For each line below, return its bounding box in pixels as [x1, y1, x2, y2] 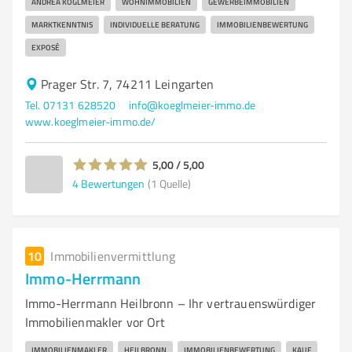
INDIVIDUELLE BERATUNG [110, 19, 200, 30]
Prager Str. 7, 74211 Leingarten [41, 75, 214, 93]
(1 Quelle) [148, 175, 191, 191]
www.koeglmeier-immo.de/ [25, 114, 156, 129]
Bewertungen [81, 175, 145, 191]
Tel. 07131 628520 [25, 97, 116, 112]
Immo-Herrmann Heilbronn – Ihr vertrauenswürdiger [25, 295, 317, 312]
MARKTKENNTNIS [31, 19, 93, 30]
